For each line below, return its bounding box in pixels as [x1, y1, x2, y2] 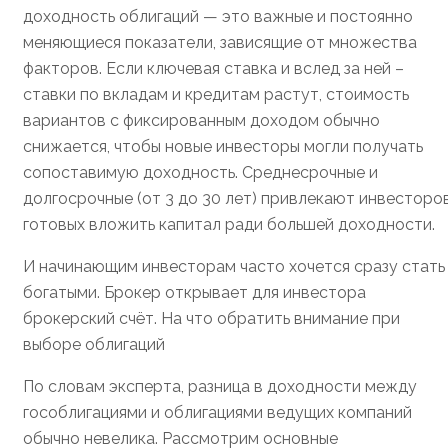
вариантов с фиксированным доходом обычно [23, 111, 380, 131]
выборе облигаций [23, 335, 165, 355]
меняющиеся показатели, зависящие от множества [23, 33, 417, 53]
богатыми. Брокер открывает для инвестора [23, 283, 366, 303]
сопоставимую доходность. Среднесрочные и [23, 163, 378, 183]
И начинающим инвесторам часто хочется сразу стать [23, 257, 445, 277]
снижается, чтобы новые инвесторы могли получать [23, 137, 423, 157]
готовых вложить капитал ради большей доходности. [23, 215, 435, 235]
